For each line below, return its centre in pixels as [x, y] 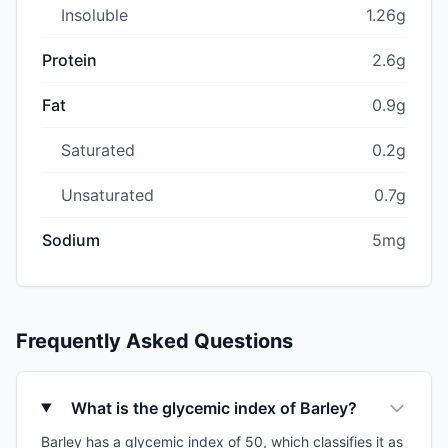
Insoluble [94, 14]
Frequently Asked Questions [154, 340]
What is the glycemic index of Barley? [214, 407]
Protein [69, 59]
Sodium [71, 239]
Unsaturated [107, 194]
